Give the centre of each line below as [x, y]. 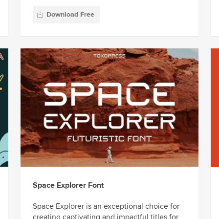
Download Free [70, 15]
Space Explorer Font [68, 185]
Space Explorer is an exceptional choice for [106, 207]
